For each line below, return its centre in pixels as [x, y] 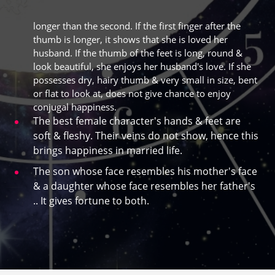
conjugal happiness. [75, 107]
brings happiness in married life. [108, 151]
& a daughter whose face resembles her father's [144, 186]
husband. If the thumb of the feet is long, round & [138, 53]
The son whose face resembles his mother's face [145, 172]
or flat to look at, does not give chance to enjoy [132, 94]
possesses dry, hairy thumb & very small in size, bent [145, 80]
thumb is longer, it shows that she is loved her [130, 40]
